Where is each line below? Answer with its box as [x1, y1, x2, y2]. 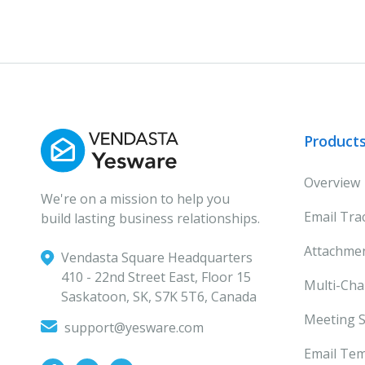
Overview [303, 173, 360, 191]
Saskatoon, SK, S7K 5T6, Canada [60, 287, 257, 306]
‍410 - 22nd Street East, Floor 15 [60, 267, 251, 286]
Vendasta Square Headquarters [60, 248, 253, 266]
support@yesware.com [64, 318, 204, 336]
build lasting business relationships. [40, 209, 260, 227]
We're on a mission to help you [40, 189, 230, 208]
